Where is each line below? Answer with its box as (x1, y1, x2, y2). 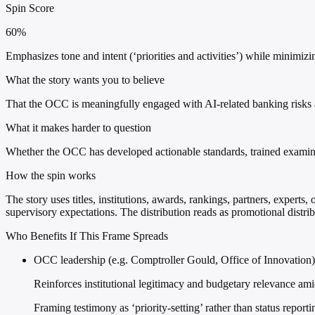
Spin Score (6, 2, 54, 15)
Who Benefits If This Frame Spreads (6, 230, 168, 243)
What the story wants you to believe (6, 74, 165, 86)
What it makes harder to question (6, 122, 151, 134)
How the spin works (6, 169, 96, 182)
